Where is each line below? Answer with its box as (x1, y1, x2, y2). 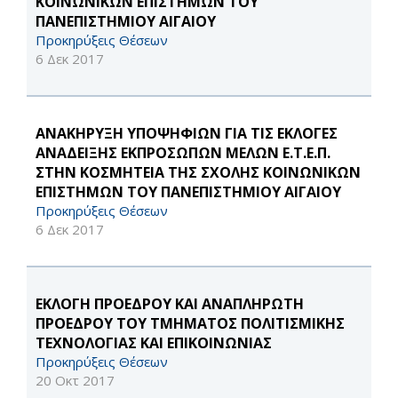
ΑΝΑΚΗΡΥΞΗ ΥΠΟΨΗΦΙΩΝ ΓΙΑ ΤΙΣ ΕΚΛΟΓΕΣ (36, 123, 338, 144)
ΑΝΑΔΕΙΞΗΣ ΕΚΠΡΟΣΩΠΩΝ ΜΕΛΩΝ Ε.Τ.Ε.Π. (36, 143, 330, 163)
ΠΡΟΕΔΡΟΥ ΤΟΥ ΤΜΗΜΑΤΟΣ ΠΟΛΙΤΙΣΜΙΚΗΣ (36, 314, 345, 334)
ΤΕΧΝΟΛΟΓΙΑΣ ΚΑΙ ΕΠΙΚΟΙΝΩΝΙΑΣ (36, 333, 272, 354)
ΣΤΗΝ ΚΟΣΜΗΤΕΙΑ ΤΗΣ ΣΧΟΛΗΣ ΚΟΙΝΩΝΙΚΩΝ (36, 163, 361, 183)
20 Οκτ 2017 (36, 371, 115, 390)
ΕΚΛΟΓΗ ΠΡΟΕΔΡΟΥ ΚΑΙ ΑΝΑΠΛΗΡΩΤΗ (36, 294, 304, 314)
